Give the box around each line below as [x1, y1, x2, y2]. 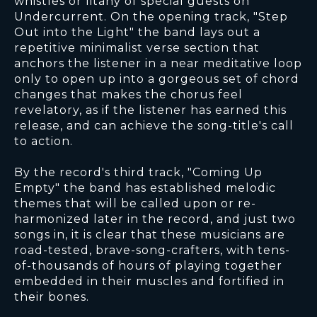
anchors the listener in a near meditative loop [14, 57, 302, 71]
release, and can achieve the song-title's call [14, 119, 294, 133]
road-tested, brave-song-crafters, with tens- [14, 243, 290, 258]
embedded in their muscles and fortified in [14, 275, 284, 289]
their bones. [14, 290, 89, 304]
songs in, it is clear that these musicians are [14, 228, 285, 242]
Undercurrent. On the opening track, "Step [14, 10, 288, 24]
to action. [14, 134, 73, 149]
